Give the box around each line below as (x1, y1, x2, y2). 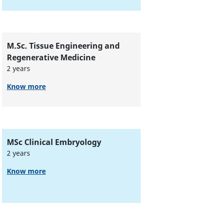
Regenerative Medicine (6, 52, 97, 63)
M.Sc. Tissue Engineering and (6, 40, 120, 52)
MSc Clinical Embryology (6, 136, 101, 147)
